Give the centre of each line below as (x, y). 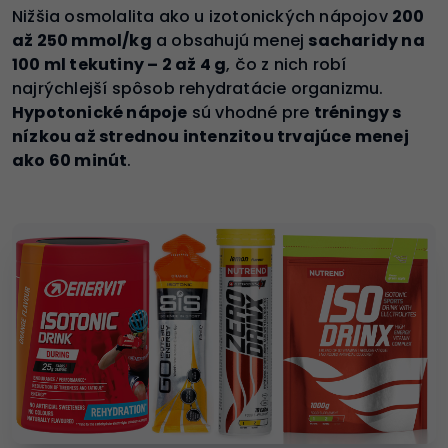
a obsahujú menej (230, 40)
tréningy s (357, 112)
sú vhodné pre (250, 112)
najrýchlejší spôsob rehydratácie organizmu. (198, 88)
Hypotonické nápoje (100, 112)
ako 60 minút (70, 160)
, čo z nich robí (286, 64)
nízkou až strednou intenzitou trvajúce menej (210, 136)
